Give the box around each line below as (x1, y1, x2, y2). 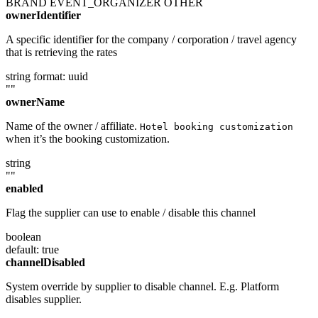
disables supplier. (6, 292, 82, 305)
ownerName (6, 95, 65, 108)
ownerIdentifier (6, 9, 81, 21)
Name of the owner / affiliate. (6, 119, 140, 132)
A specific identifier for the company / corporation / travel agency (6, 33, 297, 45)
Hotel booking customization (140, 121, 293, 132)
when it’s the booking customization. (6, 132, 170, 145)
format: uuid (33, 70, 88, 82)
